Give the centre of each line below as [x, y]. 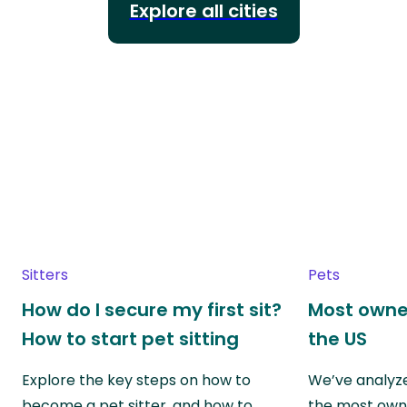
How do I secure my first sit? [152, 309]
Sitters [45, 274]
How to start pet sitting [130, 338]
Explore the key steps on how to [136, 380]
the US [338, 338]
